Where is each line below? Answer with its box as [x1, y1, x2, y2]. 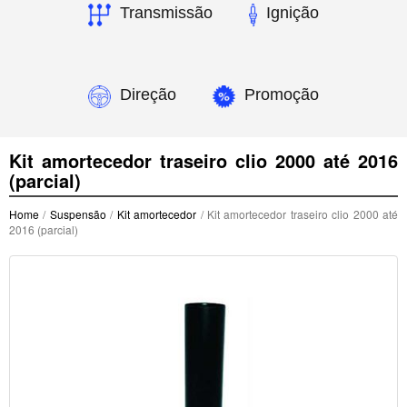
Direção [120, 85, 176, 104]
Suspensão [49, 206, 106, 223]
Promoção [244, 85, 319, 104]
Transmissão [119, 4, 213, 23]
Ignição [266, 4, 320, 23]
